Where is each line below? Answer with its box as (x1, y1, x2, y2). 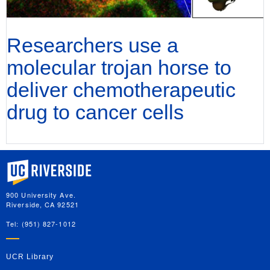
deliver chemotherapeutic (7, 78, 236, 101)
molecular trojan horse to (7, 55, 231, 79)
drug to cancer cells (7, 100, 184, 124)
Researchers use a (7, 33, 178, 57)
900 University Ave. (6, 189, 76, 199)
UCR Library (6, 252, 54, 261)
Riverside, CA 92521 (6, 199, 79, 209)
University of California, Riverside (6, 159, 127, 167)
